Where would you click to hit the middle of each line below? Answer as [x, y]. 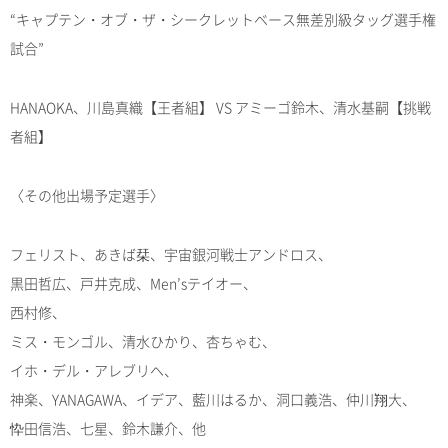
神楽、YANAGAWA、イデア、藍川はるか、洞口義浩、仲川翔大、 [213, 399]
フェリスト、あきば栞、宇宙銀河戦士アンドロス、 [171, 254]
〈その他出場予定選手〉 [87, 195]
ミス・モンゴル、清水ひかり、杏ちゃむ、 [143, 341]
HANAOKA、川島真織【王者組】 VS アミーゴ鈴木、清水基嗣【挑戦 [220, 107]
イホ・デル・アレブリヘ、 [94, 370]
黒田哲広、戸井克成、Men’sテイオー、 [133, 283]
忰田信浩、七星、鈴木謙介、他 [108, 428]
